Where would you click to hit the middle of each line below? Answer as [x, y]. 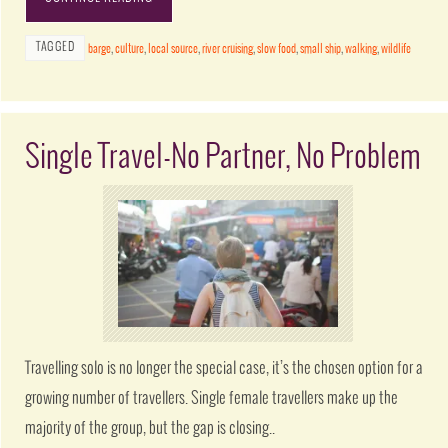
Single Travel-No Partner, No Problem [223, 157]
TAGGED [55, 47]
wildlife [396, 49]
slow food [277, 49]
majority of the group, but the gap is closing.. [150, 429]
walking [361, 49]
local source [173, 49]
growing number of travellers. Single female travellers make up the [212, 399]
